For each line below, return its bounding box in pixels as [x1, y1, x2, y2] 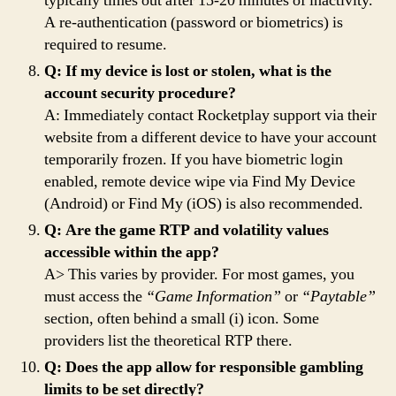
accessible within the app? [44, 241, 219, 263]
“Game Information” [146, 286, 281, 307]
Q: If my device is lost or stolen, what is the [44, 60, 331, 81]
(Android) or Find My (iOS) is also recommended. [44, 193, 363, 214]
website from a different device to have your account [44, 126, 377, 148]
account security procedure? [44, 82, 236, 103]
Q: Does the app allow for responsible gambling [44, 356, 363, 377]
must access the [44, 286, 146, 307]
